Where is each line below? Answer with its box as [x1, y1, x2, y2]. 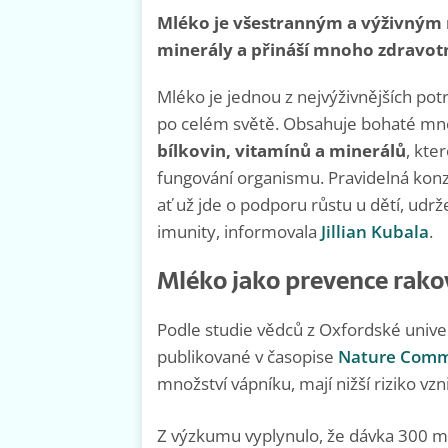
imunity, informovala [157, 220, 321, 244]
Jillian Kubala [321, 220, 429, 244]
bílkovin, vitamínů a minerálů [157, 139, 406, 163]
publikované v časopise [157, 345, 338, 369]
